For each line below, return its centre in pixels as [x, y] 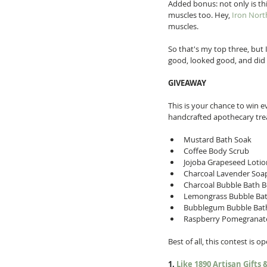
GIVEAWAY [187, 83]
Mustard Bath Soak [219, 139]
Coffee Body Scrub [218, 151]
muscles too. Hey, [200, 15]
